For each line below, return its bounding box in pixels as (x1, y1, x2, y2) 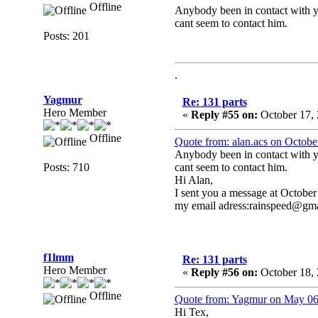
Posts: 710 (43, 161, 89, 173)
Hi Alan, (174, 174, 213, 186)
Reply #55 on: (190, 109, 258, 121)
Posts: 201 (43, 30, 89, 42)
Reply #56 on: (190, 266, 258, 278)
